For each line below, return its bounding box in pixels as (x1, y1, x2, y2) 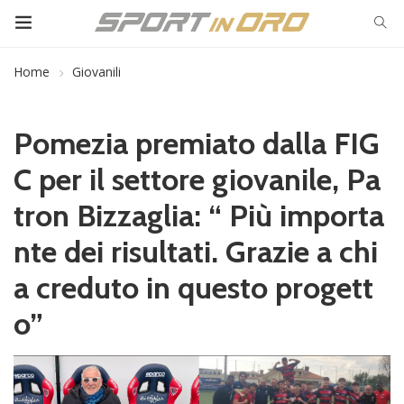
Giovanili (72, 63, 121, 80)
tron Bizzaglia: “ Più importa (14, 197, 384, 234)
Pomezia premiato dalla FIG (14, 124, 380, 162)
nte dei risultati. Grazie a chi (14, 233, 378, 271)
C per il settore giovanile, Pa (14, 161, 381, 198)
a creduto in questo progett (14, 269, 373, 307)
